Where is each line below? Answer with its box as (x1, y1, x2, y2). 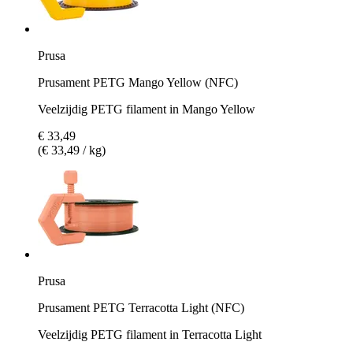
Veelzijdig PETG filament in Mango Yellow (38, 102, 255, 116)
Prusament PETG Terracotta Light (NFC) (38, 300, 244, 314)
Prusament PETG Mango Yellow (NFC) (38, 75, 238, 89)
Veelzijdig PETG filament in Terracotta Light (38, 327, 262, 341)
